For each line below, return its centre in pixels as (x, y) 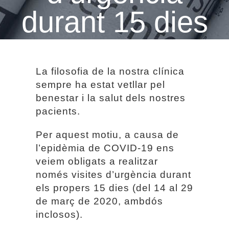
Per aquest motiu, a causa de (107, 135)
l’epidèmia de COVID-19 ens (105, 148)
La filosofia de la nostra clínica (110, 71)
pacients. (58, 111)
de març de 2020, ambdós (99, 201)
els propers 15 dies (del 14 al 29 (114, 188)
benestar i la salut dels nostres (111, 98)
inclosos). (59, 214)
